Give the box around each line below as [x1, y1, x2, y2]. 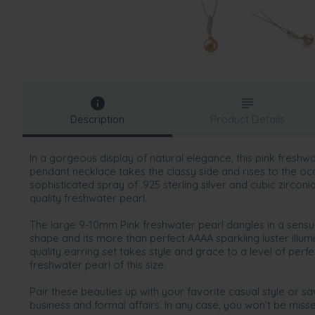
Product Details [210, 112, 285, 126]
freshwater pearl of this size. [30, 258, 166, 271]
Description [70, 112, 125, 126]
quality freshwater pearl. [30, 191, 147, 205]
